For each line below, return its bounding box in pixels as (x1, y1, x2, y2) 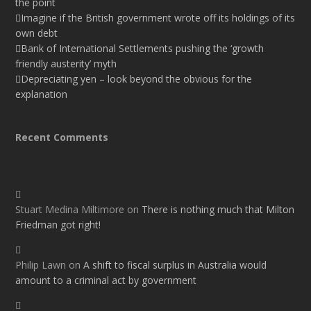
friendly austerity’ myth (15, 57, 117, 71)
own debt (15, 26, 58, 40)
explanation (15, 87, 68, 101)
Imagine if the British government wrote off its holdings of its (21, 11, 296, 25)
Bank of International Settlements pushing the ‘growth (21, 42, 264, 56)
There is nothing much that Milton (142, 203, 295, 217)
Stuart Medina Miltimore (15, 203, 125, 217)
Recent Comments (15, 131, 109, 144)
